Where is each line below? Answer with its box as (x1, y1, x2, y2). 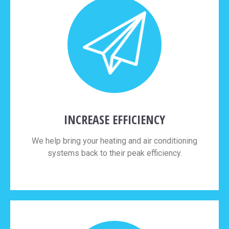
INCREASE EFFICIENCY (64, 111, 165, 128)
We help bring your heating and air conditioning (32, 136, 197, 146)
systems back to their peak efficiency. (47, 148, 182, 158)
